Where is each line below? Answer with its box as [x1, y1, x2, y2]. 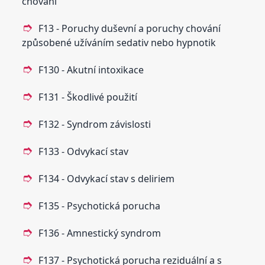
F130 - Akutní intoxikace [38, 63, 144, 76]
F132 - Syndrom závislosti [38, 117, 151, 131]
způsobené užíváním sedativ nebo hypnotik [22, 35, 216, 49]
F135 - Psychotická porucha [38, 199, 161, 212]
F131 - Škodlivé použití [38, 90, 138, 104]
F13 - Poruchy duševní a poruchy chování [38, 21, 221, 35]
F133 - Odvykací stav [38, 144, 129, 158]
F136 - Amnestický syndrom [38, 226, 161, 240]
